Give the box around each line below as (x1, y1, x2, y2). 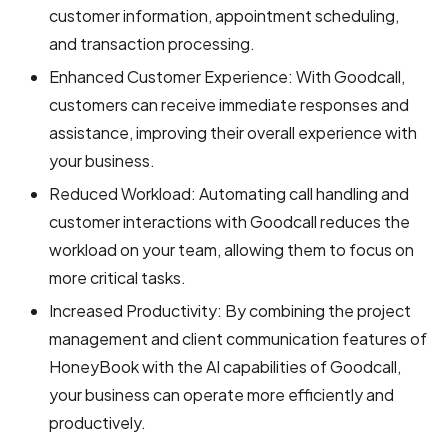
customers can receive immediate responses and (49, 93, 410, 115)
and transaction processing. (49, 32, 256, 54)
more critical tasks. (49, 266, 187, 288)
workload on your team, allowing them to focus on (49, 238, 415, 260)
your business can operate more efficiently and (49, 383, 395, 405)
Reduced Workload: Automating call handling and (49, 182, 410, 204)
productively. (49, 411, 147, 433)
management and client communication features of (49, 327, 428, 349)
